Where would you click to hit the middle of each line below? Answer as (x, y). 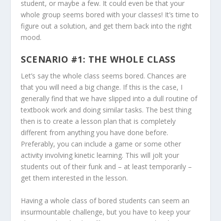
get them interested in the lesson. (74, 178)
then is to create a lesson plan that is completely (98, 121)
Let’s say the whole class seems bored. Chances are (104, 76)
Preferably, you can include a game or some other (101, 144)
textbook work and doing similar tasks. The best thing (106, 110)
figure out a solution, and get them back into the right (107, 26)
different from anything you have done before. (95, 133)
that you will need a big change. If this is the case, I (102, 87)
